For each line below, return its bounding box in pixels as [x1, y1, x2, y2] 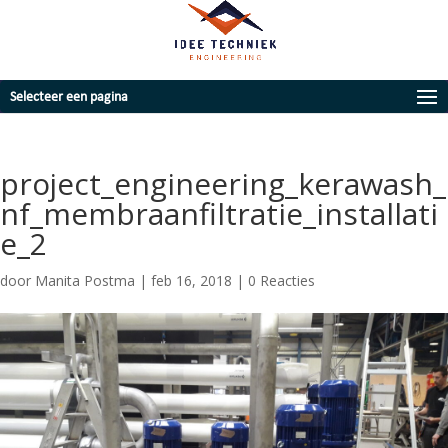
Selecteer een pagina [10, 88, 128, 105]
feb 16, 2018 [151, 271, 232, 290]
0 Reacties [248, 271, 315, 290]
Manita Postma [35, 271, 135, 290]
